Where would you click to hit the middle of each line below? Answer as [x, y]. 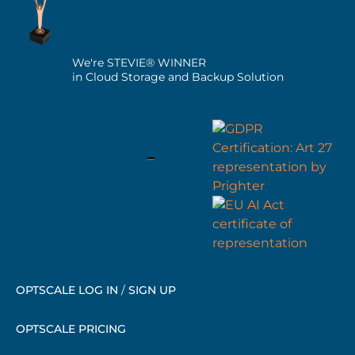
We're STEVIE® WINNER [139, 63]
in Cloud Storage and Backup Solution [178, 77]
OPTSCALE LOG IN [67, 290]
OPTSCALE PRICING [71, 329]
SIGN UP [152, 290]
